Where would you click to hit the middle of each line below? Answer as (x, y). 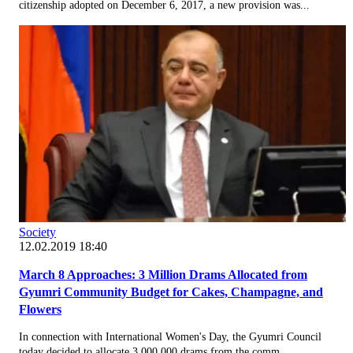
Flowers (40, 309)
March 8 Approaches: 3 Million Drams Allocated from (163, 274)
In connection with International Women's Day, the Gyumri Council (170, 336)
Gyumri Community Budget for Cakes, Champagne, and (171, 292)
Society (37, 232)
